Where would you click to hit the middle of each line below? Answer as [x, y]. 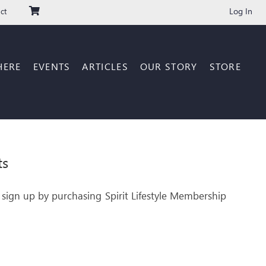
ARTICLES [105, 66]
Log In [240, 11]
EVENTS [52, 66]
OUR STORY [169, 66]
